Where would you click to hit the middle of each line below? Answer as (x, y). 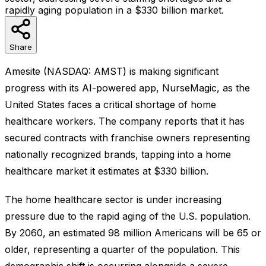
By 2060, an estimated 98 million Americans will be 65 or (133, 232)
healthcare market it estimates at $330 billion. (107, 171)
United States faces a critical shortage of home (110, 104)
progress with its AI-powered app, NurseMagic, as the (127, 88)
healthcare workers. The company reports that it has (125, 121)
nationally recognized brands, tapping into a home (118, 154)
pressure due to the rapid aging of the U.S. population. (128, 216)
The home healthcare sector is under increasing (113, 199)
